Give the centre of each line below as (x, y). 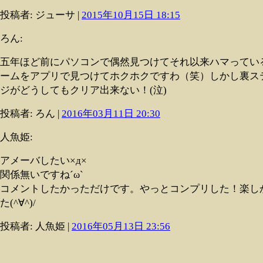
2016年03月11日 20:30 (111, 113)
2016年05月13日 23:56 (121, 226)
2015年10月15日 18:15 (131, 15)
